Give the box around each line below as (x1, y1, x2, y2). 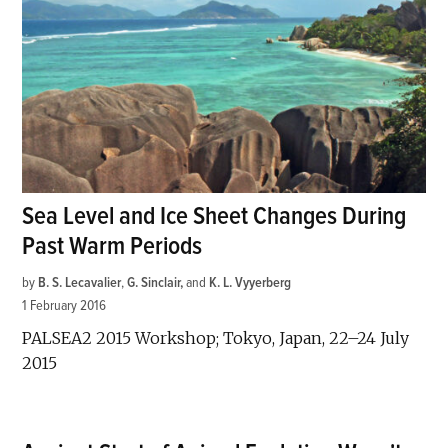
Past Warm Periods (22, 230, 203, 262)
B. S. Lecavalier (38, 273, 122, 291)
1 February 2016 (22, 296, 107, 314)
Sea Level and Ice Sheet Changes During (22, 200, 407, 232)
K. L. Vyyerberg (209, 273, 292, 291)
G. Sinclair (127, 273, 181, 291)
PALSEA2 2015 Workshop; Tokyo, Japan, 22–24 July (22, 327, 410, 348)
